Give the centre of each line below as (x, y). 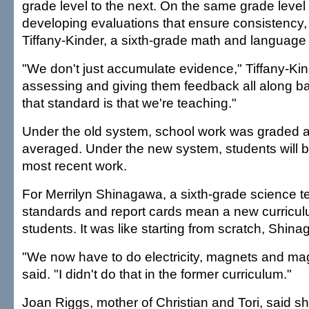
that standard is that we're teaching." (129, 103)
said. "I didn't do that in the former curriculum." (157, 274)
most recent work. (74, 166)
